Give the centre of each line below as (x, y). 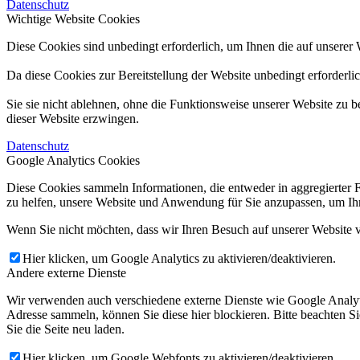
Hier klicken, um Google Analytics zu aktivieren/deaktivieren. (179, 258)
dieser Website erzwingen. (73, 118)
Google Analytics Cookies (73, 160)
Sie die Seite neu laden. (65, 329)
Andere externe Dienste (66, 272)
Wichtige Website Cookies (73, 18)
